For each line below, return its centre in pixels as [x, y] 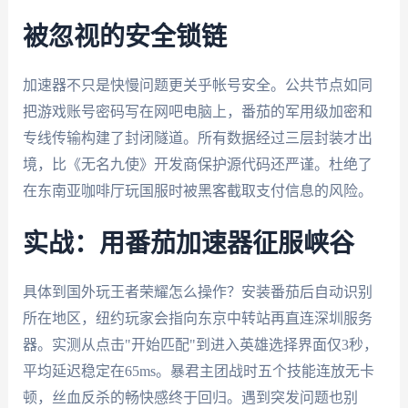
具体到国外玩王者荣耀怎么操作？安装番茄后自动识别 [197, 291]
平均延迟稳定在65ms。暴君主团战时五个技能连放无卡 [198, 371]
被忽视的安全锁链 [124, 37]
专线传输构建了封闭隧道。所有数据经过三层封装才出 [197, 138]
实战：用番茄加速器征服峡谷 [188, 244]
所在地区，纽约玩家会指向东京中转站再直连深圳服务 [197, 318]
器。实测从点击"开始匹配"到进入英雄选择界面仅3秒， [200, 344]
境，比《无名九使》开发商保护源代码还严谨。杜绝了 [197, 164]
